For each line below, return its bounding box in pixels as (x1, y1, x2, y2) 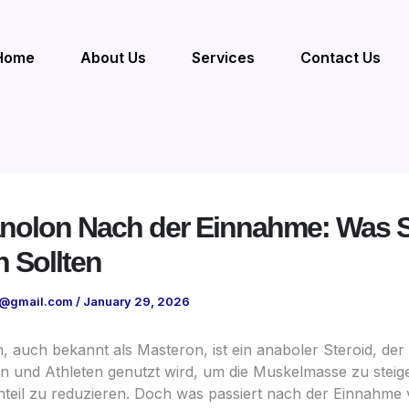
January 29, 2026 (83, 294, 190, 309)
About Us (80, 48, 147, 68)
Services (192, 48, 256, 68)
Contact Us (300, 48, 382, 68)
